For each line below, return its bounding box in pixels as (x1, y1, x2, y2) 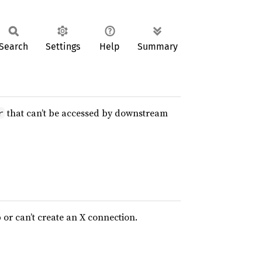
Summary (137, 41, 178, 52)
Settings (45, 41, 80, 52)
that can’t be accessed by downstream (4, 106, 168, 119)
